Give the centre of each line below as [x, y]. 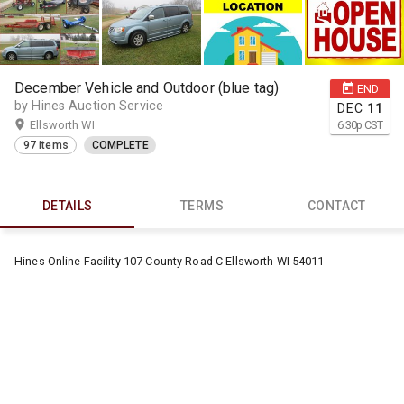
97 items [46, 146]
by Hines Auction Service [89, 106]
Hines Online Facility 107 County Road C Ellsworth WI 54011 [170, 262]
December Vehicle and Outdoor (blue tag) [147, 87]
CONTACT [336, 206]
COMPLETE [120, 146]
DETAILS [67, 206]
